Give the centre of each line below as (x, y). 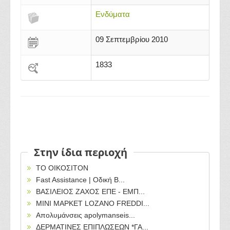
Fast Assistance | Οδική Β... (80, 180)
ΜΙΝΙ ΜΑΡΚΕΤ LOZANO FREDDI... (93, 203)
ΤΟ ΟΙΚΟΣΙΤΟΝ (62, 168)
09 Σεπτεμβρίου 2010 (132, 39)
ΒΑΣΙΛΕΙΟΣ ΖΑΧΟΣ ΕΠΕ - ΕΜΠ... (90, 191)
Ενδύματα (113, 14)
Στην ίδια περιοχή (81, 152)
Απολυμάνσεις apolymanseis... (85, 215)
